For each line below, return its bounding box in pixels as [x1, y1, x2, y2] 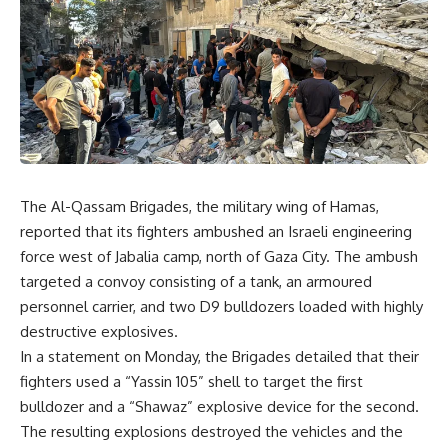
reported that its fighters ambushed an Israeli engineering [20, 222, 412, 242]
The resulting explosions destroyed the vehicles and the [20, 422, 403, 442]
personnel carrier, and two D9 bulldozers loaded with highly [20, 297, 423, 317]
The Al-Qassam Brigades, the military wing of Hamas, [20, 197, 379, 217]
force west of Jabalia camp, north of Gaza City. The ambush [20, 247, 418, 267]
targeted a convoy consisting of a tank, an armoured [20, 272, 372, 292]
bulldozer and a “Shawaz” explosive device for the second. [20, 397, 419, 417]
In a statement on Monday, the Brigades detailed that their [20, 347, 419, 367]
